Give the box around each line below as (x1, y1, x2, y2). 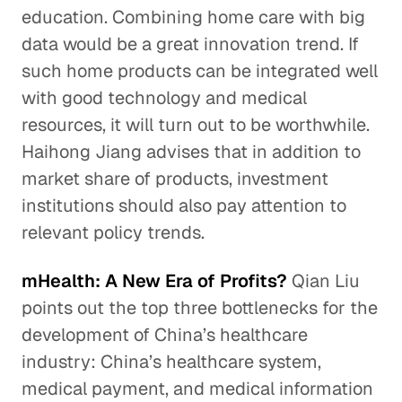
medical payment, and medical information (22, 377, 373, 400)
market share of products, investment (22, 167, 328, 190)
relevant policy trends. (22, 221, 205, 244)
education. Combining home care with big (22, 5, 365, 29)
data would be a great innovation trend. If (22, 32, 359, 56)
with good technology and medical (22, 86, 307, 109)
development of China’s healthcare (22, 323, 308, 346)
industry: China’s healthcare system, (22, 350, 321, 373)
